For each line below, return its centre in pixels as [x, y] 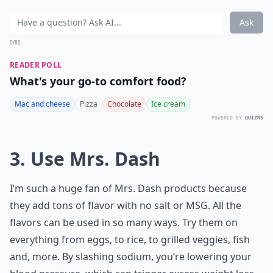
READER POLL [36, 65]
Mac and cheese [42, 104]
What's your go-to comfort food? [98, 81]
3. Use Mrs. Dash [85, 159]
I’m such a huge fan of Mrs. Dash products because [128, 188]
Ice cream [168, 104]
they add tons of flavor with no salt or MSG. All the [126, 205]
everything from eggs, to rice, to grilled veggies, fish [130, 239]
